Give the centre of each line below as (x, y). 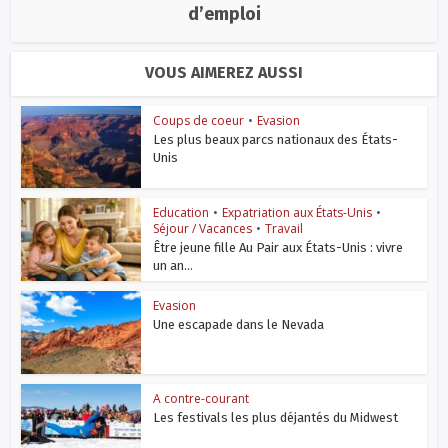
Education (181, 213)
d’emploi (224, 13)
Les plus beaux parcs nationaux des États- (276, 139)
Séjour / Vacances (203, 229)
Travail (284, 229)
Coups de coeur (199, 120)
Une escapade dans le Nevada (239, 325)
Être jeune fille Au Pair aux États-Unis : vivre (278, 248)
